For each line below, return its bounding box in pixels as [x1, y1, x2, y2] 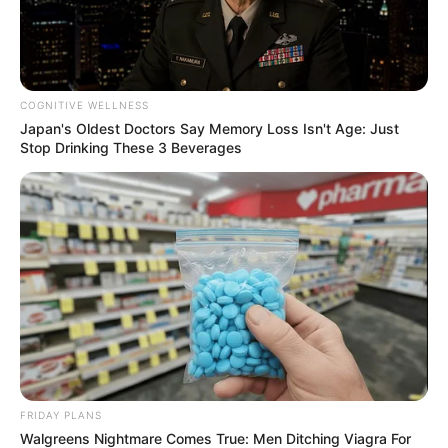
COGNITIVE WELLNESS [20, 98, 149, 111]
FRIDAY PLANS [20, 409, 102, 422]
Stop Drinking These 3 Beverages [20, 138, 242, 156]
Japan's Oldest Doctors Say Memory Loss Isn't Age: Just [20, 119, 399, 137]
